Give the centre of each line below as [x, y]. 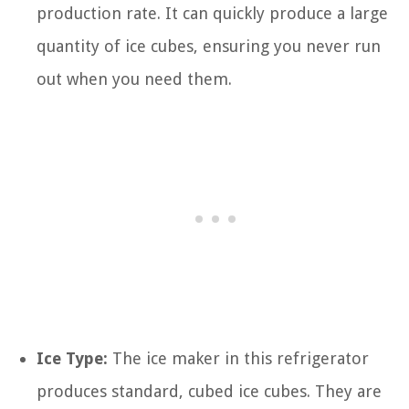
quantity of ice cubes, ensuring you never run [209, 46]
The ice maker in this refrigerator [238, 358]
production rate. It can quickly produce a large [212, 13]
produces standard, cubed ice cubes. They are [209, 391]
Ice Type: [72, 358]
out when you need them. [134, 79]
